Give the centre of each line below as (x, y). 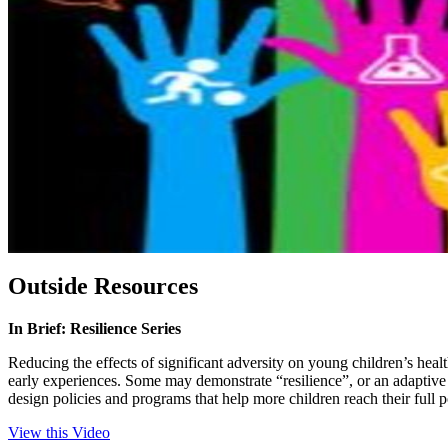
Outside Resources (103, 286)
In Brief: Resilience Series (94, 329)
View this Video (59, 433)
